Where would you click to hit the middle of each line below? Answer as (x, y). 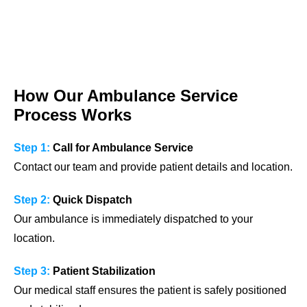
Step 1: (32, 147)
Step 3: (32, 271)
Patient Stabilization (103, 271)
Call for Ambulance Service (122, 147)
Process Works (73, 114)
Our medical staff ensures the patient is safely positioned (150, 290)
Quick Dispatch (91, 199)
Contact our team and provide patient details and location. (153, 167)
